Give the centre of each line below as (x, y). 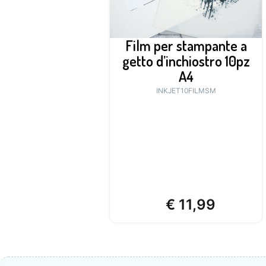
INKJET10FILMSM (186, 91)
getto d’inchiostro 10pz (186, 61)
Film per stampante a (186, 45)
